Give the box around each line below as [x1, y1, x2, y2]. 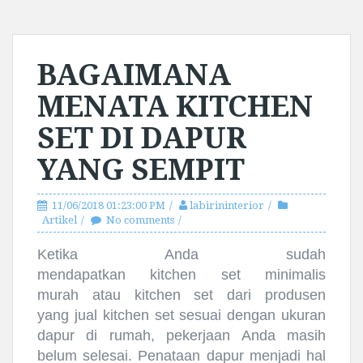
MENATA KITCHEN [37, 89, 313, 125]
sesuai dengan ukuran [173, 307, 327, 324]
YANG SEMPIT [37, 152, 245, 188]
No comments [106, 214, 174, 227]
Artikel [42, 214, 77, 227]
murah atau [37, 287, 135, 304]
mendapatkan [37, 267, 151, 284]
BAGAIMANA [37, 58, 231, 93]
